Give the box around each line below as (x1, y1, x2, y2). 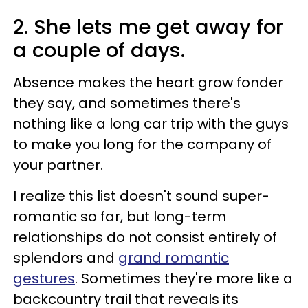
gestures (13, 268, 75, 288)
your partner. (13, 155, 107, 175)
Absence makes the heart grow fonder (13, 72, 283, 92)
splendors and (13, 247, 118, 267)
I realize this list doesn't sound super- (13, 186, 269, 206)
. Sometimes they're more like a (75, 268, 293, 288)
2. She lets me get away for (13, 12, 283, 41)
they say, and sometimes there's (13, 93, 241, 113)
